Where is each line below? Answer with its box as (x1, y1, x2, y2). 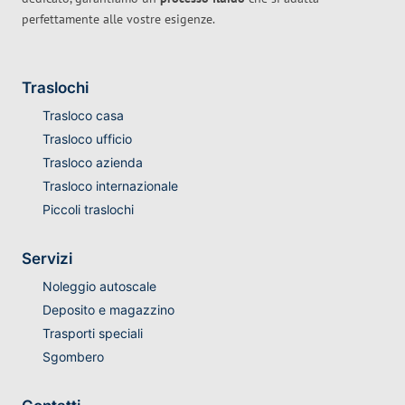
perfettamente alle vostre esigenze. (22, 11, 215, 28)
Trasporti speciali (42, 325, 143, 342)
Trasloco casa (42, 108, 124, 124)
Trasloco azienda (42, 155, 143, 171)
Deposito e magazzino (42, 302, 174, 318)
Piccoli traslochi (42, 202, 134, 218)
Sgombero (42, 349, 104, 365)
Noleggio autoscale (42, 278, 156, 295)
